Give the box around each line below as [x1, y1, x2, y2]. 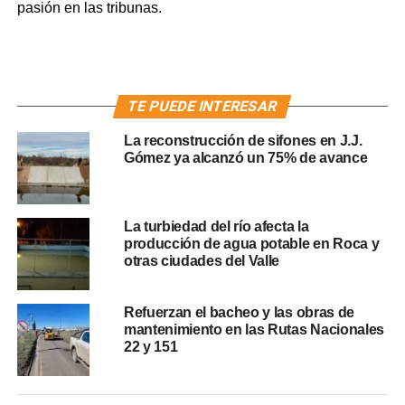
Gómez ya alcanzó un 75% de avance [123, 149, 368, 165]
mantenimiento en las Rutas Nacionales [123, 321, 385, 337]
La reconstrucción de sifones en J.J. [123, 132, 363, 148]
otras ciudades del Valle [123, 252, 280, 268]
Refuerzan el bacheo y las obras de [123, 304, 354, 320]
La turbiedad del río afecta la [123, 218, 309, 234]
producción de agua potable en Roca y [123, 235, 380, 251]
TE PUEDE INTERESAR [126, 97, 280, 115]
